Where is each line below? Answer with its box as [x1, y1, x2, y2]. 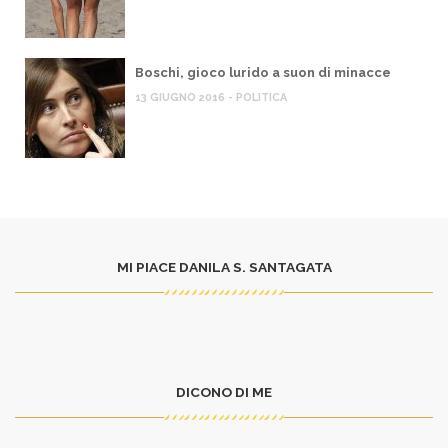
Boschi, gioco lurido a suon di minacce [135, 65, 391, 81]
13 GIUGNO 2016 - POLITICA [135, 91, 287, 104]
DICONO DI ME [176, 384, 272, 401]
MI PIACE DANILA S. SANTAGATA [116, 259, 332, 276]
